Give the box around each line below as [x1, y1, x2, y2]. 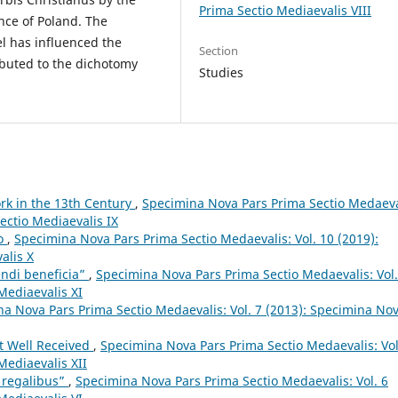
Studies [199, 64, 244, 81]
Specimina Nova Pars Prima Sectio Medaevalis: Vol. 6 [76, 371, 388, 389]
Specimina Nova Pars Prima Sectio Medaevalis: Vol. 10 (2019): [14, 229, 378, 247]
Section [199, 43, 239, 59]
